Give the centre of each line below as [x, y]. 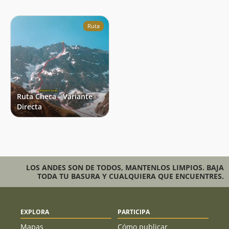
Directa [29, 106]
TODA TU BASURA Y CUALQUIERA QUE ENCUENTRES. [131, 176]
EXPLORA [35, 212]
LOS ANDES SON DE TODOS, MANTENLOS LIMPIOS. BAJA [125, 167]
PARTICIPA [134, 212]
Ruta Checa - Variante [55, 96]
